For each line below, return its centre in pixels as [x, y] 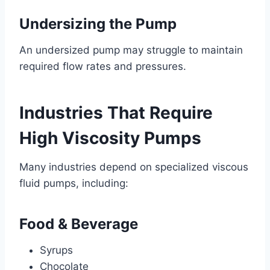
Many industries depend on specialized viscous [134, 167]
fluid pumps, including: [74, 183]
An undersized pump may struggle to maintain [131, 50]
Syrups [56, 250]
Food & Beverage [79, 224]
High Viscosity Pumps [110, 138]
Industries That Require [116, 112]
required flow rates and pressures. [103, 66]
